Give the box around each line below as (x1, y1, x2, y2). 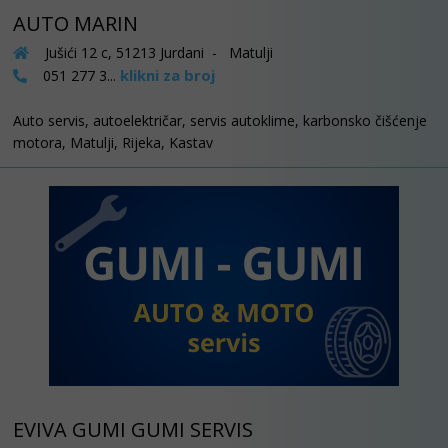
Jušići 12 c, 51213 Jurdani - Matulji (41, 42, 273, 62)
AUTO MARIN (13, 9, 138, 37)
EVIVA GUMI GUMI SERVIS (13, 415, 253, 443)
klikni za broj (120, 64, 215, 85)
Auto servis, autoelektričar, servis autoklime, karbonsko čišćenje (13, 110, 427, 130)
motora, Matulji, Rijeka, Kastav (13, 132, 213, 152)
